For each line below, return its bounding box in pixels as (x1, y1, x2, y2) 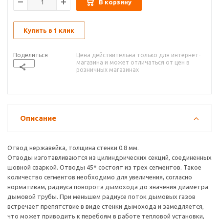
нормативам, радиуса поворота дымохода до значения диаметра (7, 183, 208, 190)
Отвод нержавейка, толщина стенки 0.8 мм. (7, 144, 139, 151)
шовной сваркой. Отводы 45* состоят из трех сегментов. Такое (7, 163, 201, 171)
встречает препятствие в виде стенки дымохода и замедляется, (7, 202, 204, 210)
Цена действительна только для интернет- (76, 52, 200, 59)
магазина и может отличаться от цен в (76, 59, 189, 66)
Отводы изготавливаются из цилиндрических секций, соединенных (7, 153, 212, 161)
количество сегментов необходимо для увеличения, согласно (7, 173, 192, 180)
